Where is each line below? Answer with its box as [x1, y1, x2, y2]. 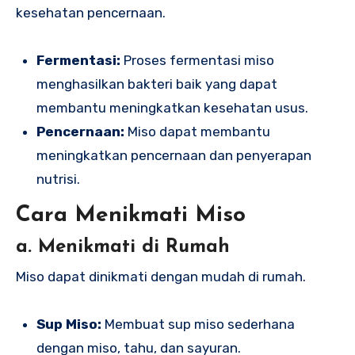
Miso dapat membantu [124, 124, 270, 140]
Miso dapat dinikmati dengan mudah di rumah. [16, 268, 306, 284]
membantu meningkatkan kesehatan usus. [36, 100, 308, 116]
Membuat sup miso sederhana [101, 315, 295, 332]
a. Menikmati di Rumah [16, 237, 230, 257]
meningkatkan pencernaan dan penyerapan [36, 147, 311, 164]
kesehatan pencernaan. [16, 5, 166, 21]
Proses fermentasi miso [120, 52, 274, 69]
